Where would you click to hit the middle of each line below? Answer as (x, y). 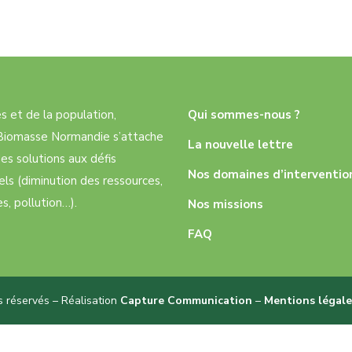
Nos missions (225, 204)
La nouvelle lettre (240, 145)
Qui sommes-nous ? (244, 115)
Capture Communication (186, 301)
